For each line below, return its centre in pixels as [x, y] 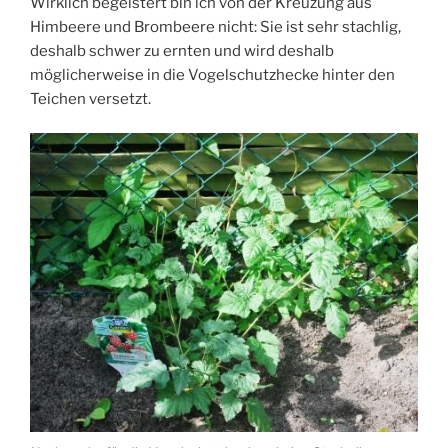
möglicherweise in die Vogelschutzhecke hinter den [212, 74]
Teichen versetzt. [90, 98]
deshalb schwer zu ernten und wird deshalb [182, 50]
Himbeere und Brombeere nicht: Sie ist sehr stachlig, [215, 26]
